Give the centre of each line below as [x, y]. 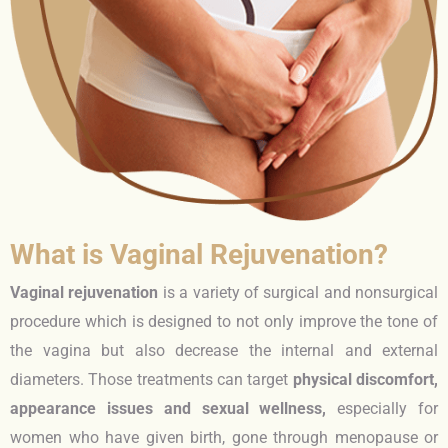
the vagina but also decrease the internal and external [224, 351]
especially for [382, 409]
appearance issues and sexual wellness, [168, 409]
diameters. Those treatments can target [151, 380]
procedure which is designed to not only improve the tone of [224, 322]
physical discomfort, [365, 380]
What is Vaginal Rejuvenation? [199, 255]
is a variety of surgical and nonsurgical [298, 293]
